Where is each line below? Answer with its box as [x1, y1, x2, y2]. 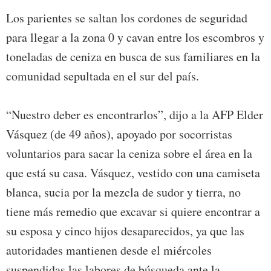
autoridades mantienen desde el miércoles [6, 242, 212, 259]
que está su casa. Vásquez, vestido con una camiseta [6, 165, 260, 181]
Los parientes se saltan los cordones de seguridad [6, 10, 247, 27]
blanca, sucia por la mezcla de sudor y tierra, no [6, 184, 241, 201]
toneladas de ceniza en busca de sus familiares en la [6, 48, 260, 65]
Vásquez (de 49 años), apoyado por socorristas [6, 126, 232, 143]
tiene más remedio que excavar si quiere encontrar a [6, 203, 260, 220]
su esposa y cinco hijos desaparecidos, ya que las [6, 223, 244, 240]
